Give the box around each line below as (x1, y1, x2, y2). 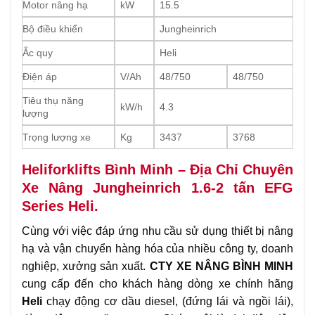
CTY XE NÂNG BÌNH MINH (146, 260, 293, 273)
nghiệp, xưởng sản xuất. (22, 260, 146, 273)
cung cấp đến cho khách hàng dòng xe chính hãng (22, 278, 293, 290)
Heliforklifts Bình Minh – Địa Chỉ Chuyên (22, 162, 293, 178)
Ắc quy (22, 47, 53, 59)
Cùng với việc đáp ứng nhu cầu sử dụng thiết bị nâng (22, 225, 293, 238)
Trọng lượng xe (22, 131, 91, 143)
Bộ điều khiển (22, 23, 83, 35)
